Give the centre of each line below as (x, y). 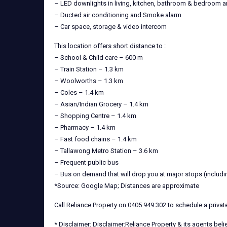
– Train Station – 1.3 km (89, 69)
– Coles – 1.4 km (79, 92)
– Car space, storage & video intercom (110, 27)
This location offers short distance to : (110, 46)
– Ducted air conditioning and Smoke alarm (118, 15)
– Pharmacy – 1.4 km (85, 127)
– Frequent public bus (86, 162)
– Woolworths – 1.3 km (89, 81)
